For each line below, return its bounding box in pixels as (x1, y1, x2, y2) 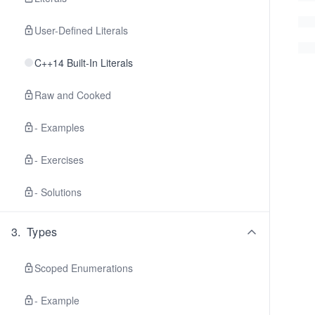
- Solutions (34, 185, 82, 199)
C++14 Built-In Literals (34, 56, 133, 70)
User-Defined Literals (34, 23, 128, 37)
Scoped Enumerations (34, 261, 133, 275)
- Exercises (34, 153, 84, 167)
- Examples (34, 120, 84, 134)
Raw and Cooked (34, 88, 111, 102)
